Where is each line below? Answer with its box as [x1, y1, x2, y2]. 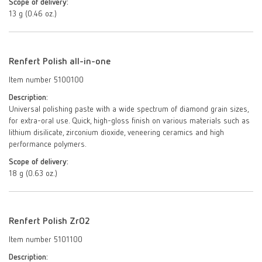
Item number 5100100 [9, 76, 84, 84]
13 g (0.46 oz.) [9, 10, 57, 18]
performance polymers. [9, 140, 87, 149]
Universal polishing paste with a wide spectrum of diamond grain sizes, [9, 105, 249, 113]
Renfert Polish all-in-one [9, 57, 111, 67]
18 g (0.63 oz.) [9, 170, 57, 178]
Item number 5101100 [9, 236, 82, 244]
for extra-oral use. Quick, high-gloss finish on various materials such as [9, 117, 250, 125]
